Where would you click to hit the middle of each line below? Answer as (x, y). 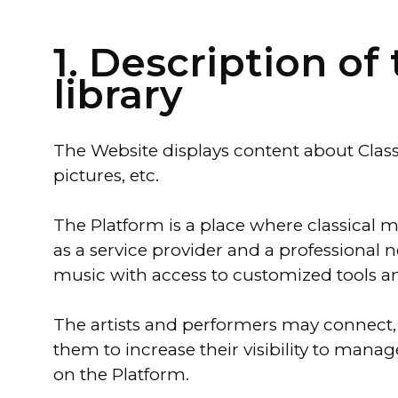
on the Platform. (121, 374)
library (118, 94)
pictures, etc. (106, 175)
